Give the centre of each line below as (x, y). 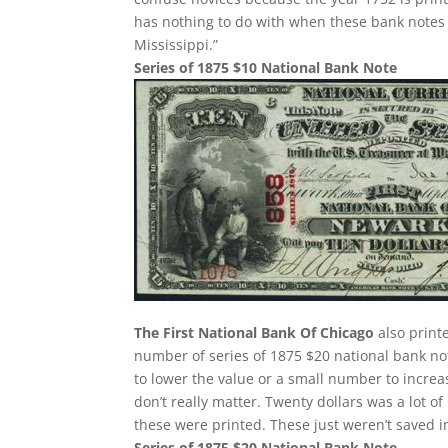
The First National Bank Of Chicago (254, 332)
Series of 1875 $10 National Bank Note (266, 67)
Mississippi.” (176, 44)
